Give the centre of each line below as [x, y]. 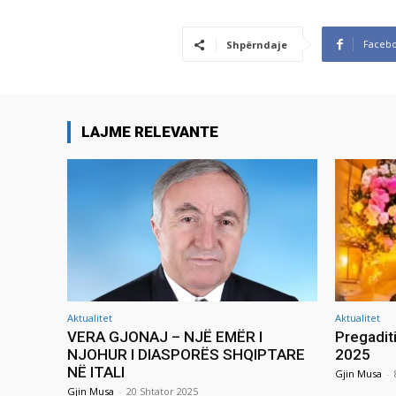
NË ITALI [96, 373]
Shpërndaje [256, 45]
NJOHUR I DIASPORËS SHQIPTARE [186, 355]
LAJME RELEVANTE [150, 132]
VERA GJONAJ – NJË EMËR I [165, 337]
